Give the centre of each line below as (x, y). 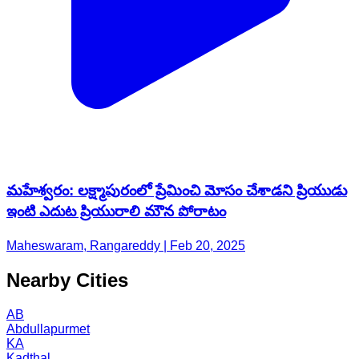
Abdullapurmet (48, 329)
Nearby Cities (67, 280)
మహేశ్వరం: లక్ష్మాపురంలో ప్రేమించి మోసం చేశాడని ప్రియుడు (177, 191)
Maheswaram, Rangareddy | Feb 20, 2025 (126, 245)
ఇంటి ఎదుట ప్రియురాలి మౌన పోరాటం (116, 212)
